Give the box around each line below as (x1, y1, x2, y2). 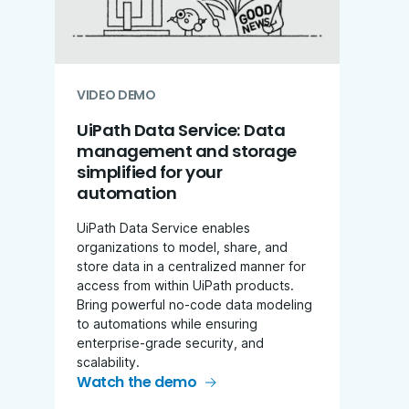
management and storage (77, 139, 297, 163)
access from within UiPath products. (77, 277, 294, 293)
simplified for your (77, 160, 223, 184)
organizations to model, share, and (77, 238, 288, 255)
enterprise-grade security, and (77, 334, 264, 351)
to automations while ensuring (77, 315, 257, 331)
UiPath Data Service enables (77, 219, 250, 236)
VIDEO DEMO (77, 85, 156, 104)
